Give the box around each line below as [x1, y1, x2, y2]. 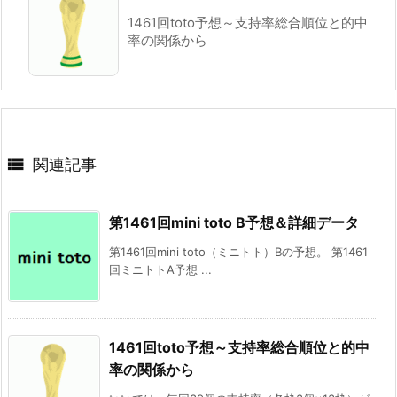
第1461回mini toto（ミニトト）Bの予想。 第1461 [109, 244, 368, 259]
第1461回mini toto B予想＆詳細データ [109, 213, 359, 231]
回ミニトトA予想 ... [109, 261, 212, 276]
